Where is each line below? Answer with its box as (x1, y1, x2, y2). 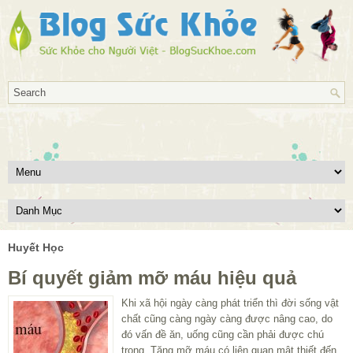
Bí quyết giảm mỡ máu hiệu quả (8, 266, 296, 288)
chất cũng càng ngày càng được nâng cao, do (121, 312, 333, 325)
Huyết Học (8, 241, 64, 254)
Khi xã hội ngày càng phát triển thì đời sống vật (121, 296, 339, 309)
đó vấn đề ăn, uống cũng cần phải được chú (121, 328, 324, 340)
